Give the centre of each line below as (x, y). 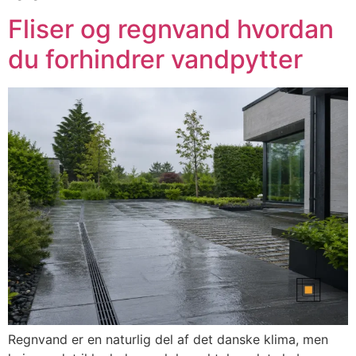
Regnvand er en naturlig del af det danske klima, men (168, 340)
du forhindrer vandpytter (155, 59)
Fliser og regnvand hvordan (171, 29)
